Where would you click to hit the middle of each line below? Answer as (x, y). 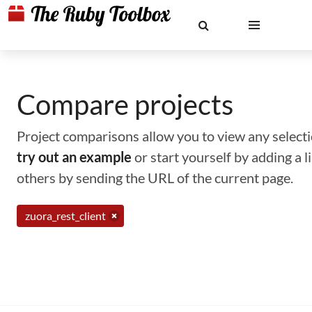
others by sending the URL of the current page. (155, 178)
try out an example (74, 157)
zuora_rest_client (65, 216)
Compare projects (125, 104)
